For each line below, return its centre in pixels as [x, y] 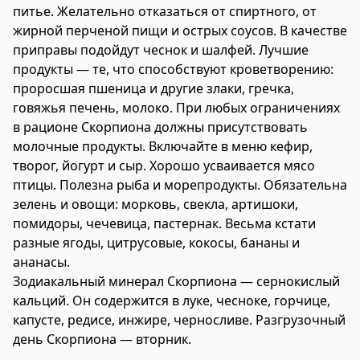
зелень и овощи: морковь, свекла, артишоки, [155, 204]
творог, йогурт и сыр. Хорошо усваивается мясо [164, 166]
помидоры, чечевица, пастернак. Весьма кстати [164, 223]
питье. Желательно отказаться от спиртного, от [165, 11]
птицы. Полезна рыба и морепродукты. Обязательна [180, 185]
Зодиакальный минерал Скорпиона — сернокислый [176, 281]
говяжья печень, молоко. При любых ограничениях [176, 108]
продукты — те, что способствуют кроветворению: [173, 69]
